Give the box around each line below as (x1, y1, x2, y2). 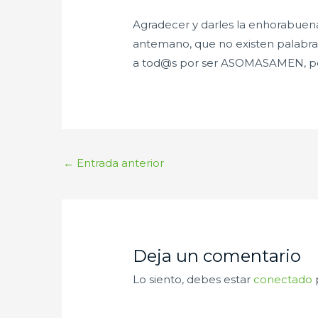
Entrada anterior (74, 156, 164, 170)
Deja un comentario (133, 246, 302, 267)
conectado (253, 273, 313, 287)
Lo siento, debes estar (133, 273, 254, 287)
